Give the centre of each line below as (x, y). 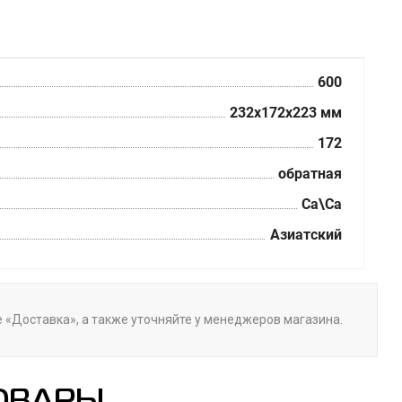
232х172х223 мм (285, 113)
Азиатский (306, 235)
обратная (310, 174)
